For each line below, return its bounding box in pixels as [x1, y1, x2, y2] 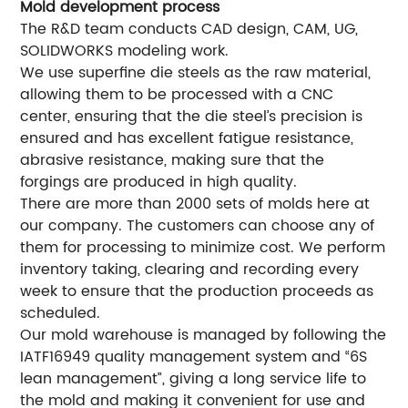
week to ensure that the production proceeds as [20, 280, 374, 304]
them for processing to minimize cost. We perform [20, 236, 386, 260]
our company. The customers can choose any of [20, 214, 375, 239]
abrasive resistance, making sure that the [20, 148, 325, 173]
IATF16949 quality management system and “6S [20, 345, 368, 370]
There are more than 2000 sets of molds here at [20, 192, 371, 217]
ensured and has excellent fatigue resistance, [20, 127, 354, 151]
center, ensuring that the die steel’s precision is [20, 105, 363, 129]
